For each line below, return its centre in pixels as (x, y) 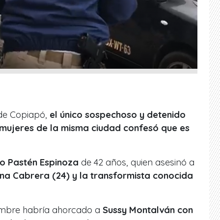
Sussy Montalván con (148, 210)
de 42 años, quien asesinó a (137, 162)
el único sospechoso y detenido (118, 114)
